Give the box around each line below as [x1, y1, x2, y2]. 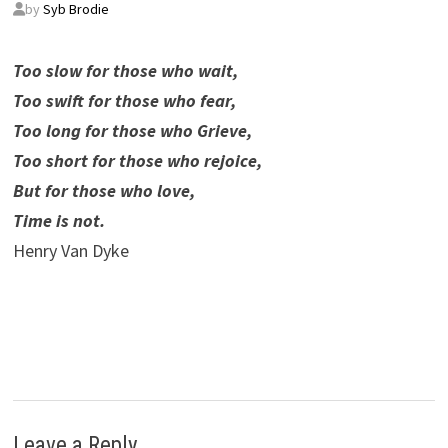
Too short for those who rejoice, [12, 149, 262, 172]
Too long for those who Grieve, [12, 119, 252, 142]
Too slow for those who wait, [12, 59, 238, 82]
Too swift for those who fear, [12, 89, 236, 112]
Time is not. [12, 209, 105, 232]
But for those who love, [12, 179, 195, 202]
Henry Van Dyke [12, 239, 129, 262]
